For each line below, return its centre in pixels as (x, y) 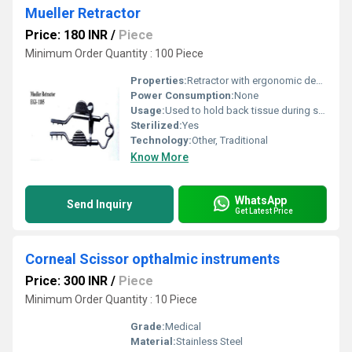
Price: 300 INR (66, 281)
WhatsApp (261, 200)
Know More (159, 157)
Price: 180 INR (66, 35)
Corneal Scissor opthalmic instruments (152, 259)
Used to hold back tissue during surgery (242, 110)
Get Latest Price (264, 211)
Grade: (148, 326)
